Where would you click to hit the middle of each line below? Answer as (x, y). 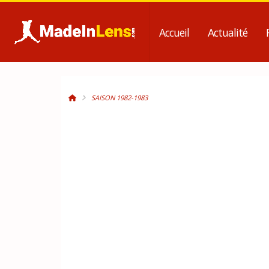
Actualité (228, 32)
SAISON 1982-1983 (119, 98)
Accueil (174, 32)
